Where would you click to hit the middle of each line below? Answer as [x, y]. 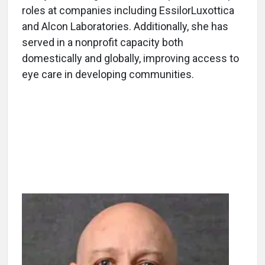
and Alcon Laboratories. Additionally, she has [125, 26]
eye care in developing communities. [108, 74]
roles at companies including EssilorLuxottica [128, 10]
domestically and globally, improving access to [130, 58]
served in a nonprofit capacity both [103, 42]
